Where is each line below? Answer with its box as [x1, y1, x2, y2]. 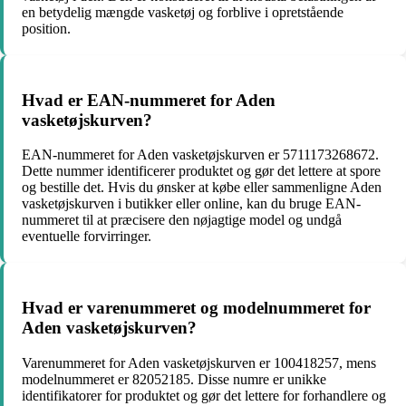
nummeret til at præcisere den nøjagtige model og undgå [22, 212, 342, 228]
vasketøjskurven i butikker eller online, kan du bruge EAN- [22, 196, 361, 212]
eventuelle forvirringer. [22, 228, 151, 245]
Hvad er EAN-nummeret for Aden [22, 90, 275, 110]
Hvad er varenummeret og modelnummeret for [22, 297, 371, 317]
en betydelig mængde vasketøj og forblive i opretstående [22, 4, 343, 20]
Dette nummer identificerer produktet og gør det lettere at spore [22, 163, 381, 179]
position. [22, 20, 71, 36]
